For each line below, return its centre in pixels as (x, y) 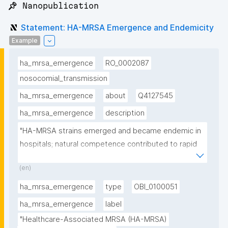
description (125, 113)
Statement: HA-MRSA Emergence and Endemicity (117, 27)
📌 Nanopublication (53, 6)
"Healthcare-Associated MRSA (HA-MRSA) (93, 220)
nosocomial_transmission (64, 79)
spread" (33, 158)
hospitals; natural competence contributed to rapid (108, 144)
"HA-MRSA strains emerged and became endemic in (110, 131)
